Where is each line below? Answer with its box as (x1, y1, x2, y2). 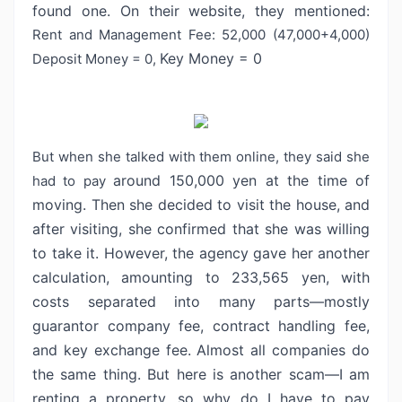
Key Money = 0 (160, 49, 262, 67)
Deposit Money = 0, (32, 50, 160, 67)
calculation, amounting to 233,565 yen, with (32, 268, 370, 286)
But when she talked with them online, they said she (32, 148, 370, 165)
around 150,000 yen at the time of (113, 171, 371, 189)
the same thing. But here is (32, 365, 231, 383)
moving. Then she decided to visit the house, (32, 196, 345, 214)
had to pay (32, 172, 114, 189)
